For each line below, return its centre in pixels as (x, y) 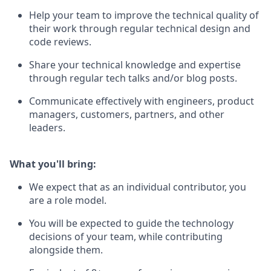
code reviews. (60, 42)
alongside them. (66, 250)
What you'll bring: (53, 164)
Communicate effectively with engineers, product (142, 101)
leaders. (47, 128)
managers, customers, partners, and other (127, 114)
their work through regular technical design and (140, 28)
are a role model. (68, 200)
